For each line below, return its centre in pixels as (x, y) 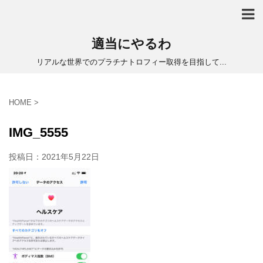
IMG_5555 (38, 132)
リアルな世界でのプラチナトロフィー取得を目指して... (131, 62)
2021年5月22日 (70, 157)
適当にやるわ (131, 44)
